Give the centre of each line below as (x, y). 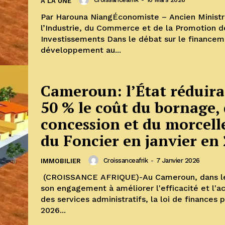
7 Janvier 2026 (178, 160)
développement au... (81, 50)
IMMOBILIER (61, 161)
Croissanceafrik (125, 160)
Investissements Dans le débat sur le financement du (74, 39)
